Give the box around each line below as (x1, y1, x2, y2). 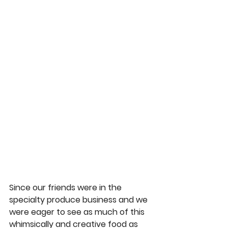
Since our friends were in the (9, 182, 124, 194)
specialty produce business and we (9, 194, 150, 206)
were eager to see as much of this (9, 206, 147, 218)
